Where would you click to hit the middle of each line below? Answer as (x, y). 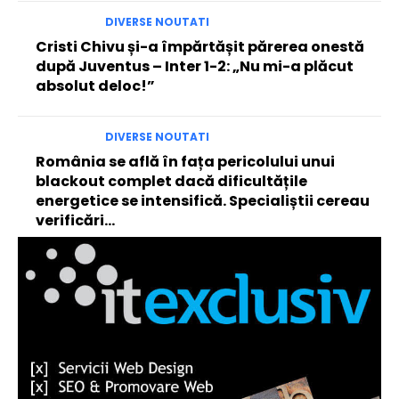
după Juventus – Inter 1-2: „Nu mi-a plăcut (195, 67)
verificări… (75, 221)
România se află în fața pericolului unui (185, 162)
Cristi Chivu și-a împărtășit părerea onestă (200, 47)
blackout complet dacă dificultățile (171, 182)
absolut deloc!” (95, 86)
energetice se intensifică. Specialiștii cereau (203, 201)
